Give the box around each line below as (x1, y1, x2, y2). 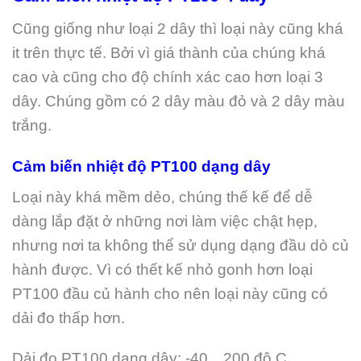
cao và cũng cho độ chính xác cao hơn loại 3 (12, 68, 323, 85)
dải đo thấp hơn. (12, 309, 125, 326)
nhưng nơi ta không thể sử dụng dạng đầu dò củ (12, 236, 349, 254)
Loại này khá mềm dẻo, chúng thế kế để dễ (12, 188, 313, 205)
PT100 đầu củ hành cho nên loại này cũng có (12, 284, 328, 302)
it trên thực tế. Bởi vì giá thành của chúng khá (12, 44, 326, 61)
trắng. (12, 116, 52, 134)
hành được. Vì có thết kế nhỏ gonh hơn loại (12, 260, 313, 278)
